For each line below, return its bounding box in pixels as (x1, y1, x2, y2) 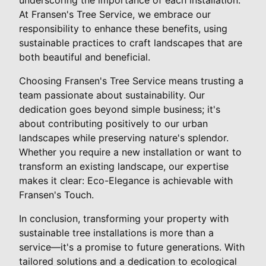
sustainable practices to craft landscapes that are (19, 36, 242, 49)
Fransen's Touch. (19, 188, 94, 201)
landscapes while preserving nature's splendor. (19, 131, 229, 144)
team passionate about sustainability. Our (19, 88, 205, 101)
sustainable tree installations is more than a (19, 226, 214, 239)
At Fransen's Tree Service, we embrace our (19, 8, 211, 20)
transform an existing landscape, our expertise (19, 160, 229, 172)
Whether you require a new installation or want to (19, 145, 242, 158)
